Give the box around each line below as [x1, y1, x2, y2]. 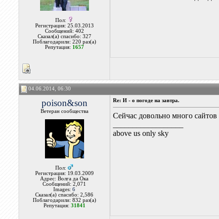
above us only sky [113, 129, 169, 137]
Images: [53, 187, 73, 192]
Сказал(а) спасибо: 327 [37, 34, 91, 39]
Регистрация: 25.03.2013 [35, 23, 94, 28]
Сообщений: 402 [44, 28, 84, 34]
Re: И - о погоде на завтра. [113, 98, 180, 103]
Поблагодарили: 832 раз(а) [32, 197, 96, 203]
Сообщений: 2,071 [43, 181, 87, 187]
